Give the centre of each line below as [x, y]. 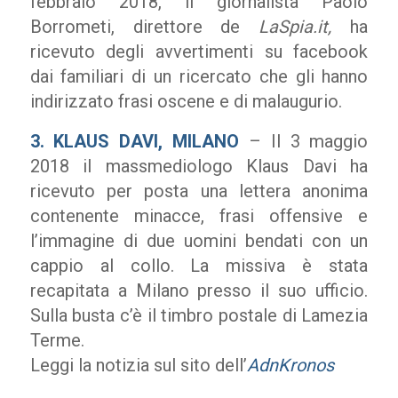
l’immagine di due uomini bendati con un [199, 241]
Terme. [57, 340]
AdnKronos [290, 365]
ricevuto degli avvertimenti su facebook [199, 52]
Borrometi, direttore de [144, 27]
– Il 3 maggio [304, 141]
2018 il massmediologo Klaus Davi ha [199, 166]
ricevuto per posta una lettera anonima [199, 191]
